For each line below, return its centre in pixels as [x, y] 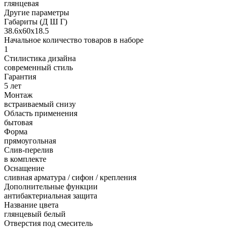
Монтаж [18, 95]
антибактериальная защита [51, 195]
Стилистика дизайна [40, 58]
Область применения [41, 113]
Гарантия [20, 76]
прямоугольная [30, 140]
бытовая [18, 122]
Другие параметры [37, 12]
